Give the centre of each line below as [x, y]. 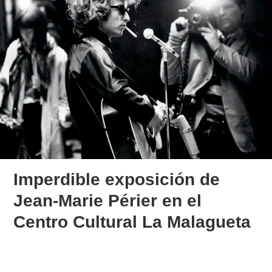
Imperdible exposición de [117, 179]
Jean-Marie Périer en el [108, 200]
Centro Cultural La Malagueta [132, 222]
